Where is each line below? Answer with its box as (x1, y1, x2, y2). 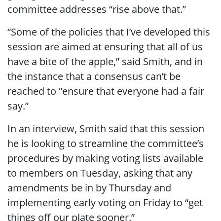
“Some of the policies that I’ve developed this (7, 25, 210, 38)
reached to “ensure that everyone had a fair (7, 84, 204, 98)
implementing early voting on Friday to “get (7, 195, 203, 209)
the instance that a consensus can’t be (7, 69, 181, 83)
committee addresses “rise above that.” (7, 2, 186, 16)
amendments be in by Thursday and (7, 181, 171, 194)
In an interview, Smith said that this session (7, 121, 204, 135)
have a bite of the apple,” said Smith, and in (7, 54, 203, 68)
